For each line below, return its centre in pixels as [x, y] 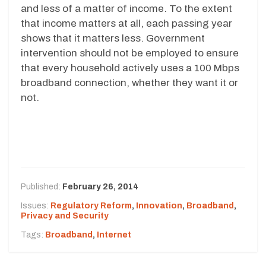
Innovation [159, 206]
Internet [114, 235]
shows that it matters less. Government [113, 38]
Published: [42, 187]
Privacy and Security [65, 216]
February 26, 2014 [100, 187]
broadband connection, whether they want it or [129, 83]
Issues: [36, 206]
